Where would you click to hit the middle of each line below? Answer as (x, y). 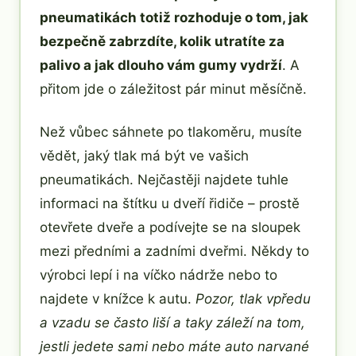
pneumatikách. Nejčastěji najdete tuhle (164, 179)
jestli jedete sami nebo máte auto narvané (174, 346)
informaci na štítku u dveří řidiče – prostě (170, 203)
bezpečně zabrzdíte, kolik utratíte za (162, 41)
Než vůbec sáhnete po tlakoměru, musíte (171, 132)
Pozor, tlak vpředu (253, 298)
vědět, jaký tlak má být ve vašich (144, 155)
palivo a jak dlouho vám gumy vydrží (161, 65)
